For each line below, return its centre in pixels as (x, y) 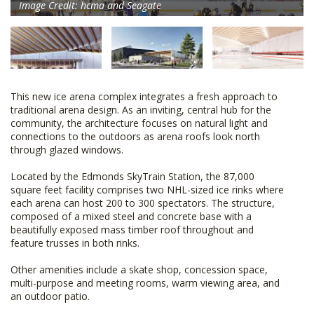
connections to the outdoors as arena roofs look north (135, 137)
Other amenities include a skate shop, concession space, (139, 270)
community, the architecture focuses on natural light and (139, 123)
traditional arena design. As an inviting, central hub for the (141, 110)
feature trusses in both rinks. (75, 243)
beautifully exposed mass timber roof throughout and (132, 230)
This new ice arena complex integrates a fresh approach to (144, 97)
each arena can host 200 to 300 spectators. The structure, (143, 203)
